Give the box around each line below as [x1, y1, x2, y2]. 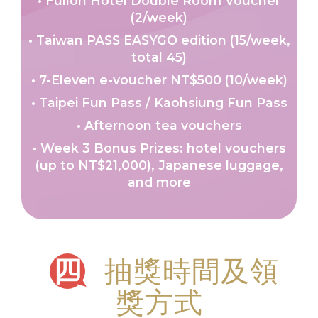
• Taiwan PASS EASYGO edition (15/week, [28, 32, 290, 48]
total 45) [131, 49, 187, 65]
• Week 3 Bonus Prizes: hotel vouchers [32, 140, 286, 155]
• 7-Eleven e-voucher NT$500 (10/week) [31, 72, 287, 87]
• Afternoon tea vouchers [76, 117, 242, 133]
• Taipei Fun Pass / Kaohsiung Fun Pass [31, 94, 287, 110]
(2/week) [131, 9, 187, 25]
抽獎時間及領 [96, 253, 279, 288]
